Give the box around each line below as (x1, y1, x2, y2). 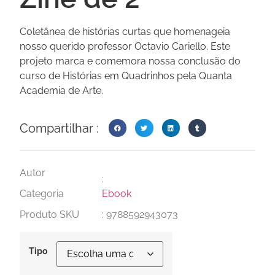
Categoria (20, 188, 64, 200)
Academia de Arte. (20, 84, 103, 96)
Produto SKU (20, 209, 79, 221)
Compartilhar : (20, 120, 99, 136)
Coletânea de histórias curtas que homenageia (20, 25, 230, 37)
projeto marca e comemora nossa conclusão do (20, 55, 241, 67)
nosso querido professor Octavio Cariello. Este (20, 40, 230, 52)
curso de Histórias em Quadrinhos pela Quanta (20, 69, 232, 82)
